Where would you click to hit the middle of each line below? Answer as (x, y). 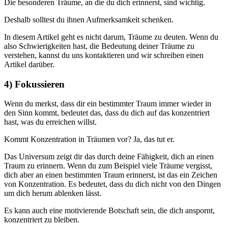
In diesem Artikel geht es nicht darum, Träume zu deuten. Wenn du (111, 37)
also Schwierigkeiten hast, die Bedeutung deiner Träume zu (99, 46)
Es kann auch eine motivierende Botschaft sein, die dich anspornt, (109, 211)
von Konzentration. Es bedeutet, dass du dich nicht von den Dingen (112, 184)
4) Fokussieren (34, 84)
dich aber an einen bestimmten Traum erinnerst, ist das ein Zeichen (111, 175)
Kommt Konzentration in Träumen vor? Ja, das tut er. (89, 139)
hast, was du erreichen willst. (50, 122)
